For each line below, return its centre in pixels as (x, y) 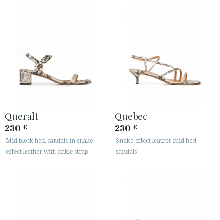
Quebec (131, 116)
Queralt (22, 116)
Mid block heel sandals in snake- (50, 141)
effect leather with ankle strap (47, 151)
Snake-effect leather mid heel (156, 141)
